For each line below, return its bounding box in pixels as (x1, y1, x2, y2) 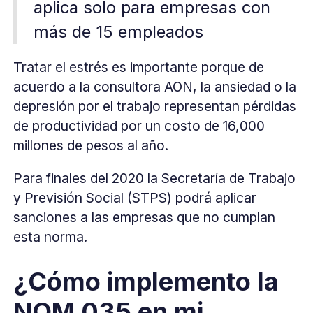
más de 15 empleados (33, 22, 203, 43)
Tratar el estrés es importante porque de (13, 59, 265, 76)
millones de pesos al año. (13, 137, 169, 154)
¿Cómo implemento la (13, 265, 279, 297)
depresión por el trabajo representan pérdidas (13, 98, 297, 115)
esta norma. (13, 228, 88, 246)
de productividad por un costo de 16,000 (13, 117, 265, 135)
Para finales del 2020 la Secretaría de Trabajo (13, 170, 296, 187)
